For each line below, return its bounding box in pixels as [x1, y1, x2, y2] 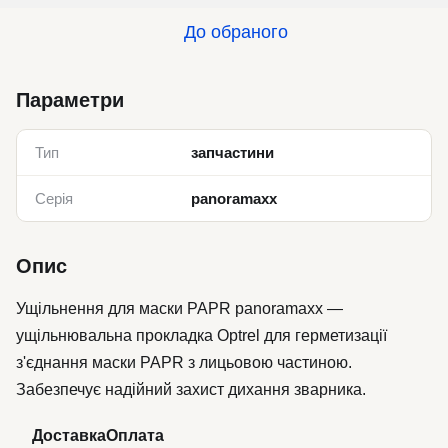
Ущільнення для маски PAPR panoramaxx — [16, 300, 343, 317]
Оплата [106, 427, 164, 444]
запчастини [191, 144, 274, 161]
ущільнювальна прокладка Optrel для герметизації [16, 327, 387, 344]
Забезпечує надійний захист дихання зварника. [16, 381, 366, 398]
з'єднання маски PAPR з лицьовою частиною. [16, 354, 352, 371]
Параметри [16, 89, 124, 111]
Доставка [32, 427, 106, 444]
